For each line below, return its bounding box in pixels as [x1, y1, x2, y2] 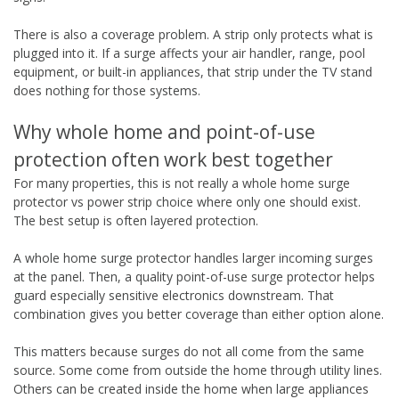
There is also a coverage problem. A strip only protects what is [13, 25, 373, 43]
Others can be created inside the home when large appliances [13, 379, 369, 397]
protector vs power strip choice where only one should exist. [13, 192, 361, 210]
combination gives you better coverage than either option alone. [13, 305, 384, 322]
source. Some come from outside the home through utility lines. [13, 361, 382, 379]
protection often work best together [13, 146, 333, 172]
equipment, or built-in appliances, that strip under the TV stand [13, 62, 372, 80]
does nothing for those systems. [13, 81, 200, 99]
